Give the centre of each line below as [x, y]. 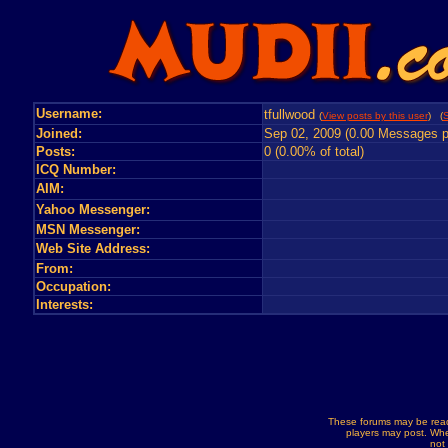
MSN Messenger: [87, 229]
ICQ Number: [75, 169]
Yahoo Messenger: [92, 209]
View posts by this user [374, 115]
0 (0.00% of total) [313, 151]
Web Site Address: [92, 248]
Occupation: [73, 286]
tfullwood [289, 114]
